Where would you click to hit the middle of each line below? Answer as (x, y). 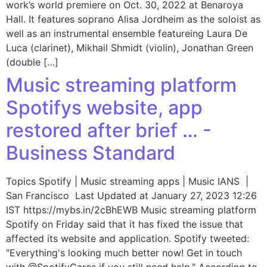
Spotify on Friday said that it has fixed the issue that (125, 224)
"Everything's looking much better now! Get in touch (124, 253)
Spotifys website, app (104, 108)
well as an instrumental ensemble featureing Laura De (127, 33)
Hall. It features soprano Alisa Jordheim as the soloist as (133, 19)
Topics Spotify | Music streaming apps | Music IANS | (129, 181)
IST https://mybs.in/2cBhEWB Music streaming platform (131, 210)
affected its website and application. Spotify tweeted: (128, 238)
